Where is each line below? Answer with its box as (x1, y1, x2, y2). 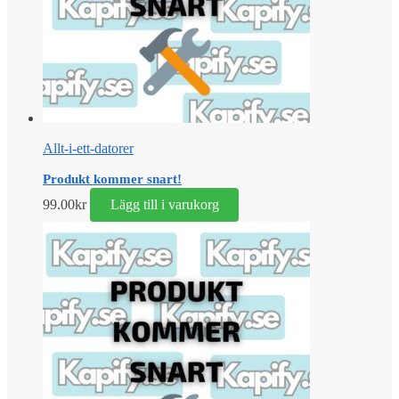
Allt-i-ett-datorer (43, 141, 134, 157)
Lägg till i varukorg (110, 196, 219, 212)
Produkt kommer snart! (43, 172, 182, 187)
